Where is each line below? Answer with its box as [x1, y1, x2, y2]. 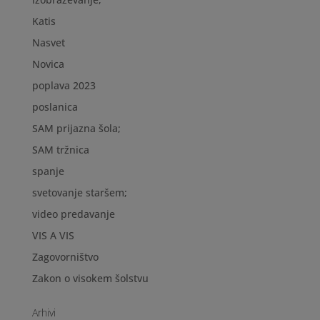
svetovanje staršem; [31, 186, 127, 199]
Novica [31, 57, 64, 71]
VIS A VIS [31, 229, 74, 242]
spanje [31, 164, 64, 178]
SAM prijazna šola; [31, 121, 121, 135]
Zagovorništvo [31, 250, 99, 264]
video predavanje [31, 207, 115, 221]
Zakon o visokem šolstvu [31, 271, 149, 285]
